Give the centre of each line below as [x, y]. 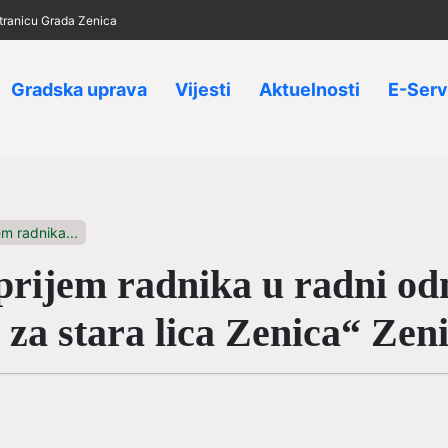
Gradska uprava [79, 89]
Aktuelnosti [309, 89]
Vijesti [203, 89]
